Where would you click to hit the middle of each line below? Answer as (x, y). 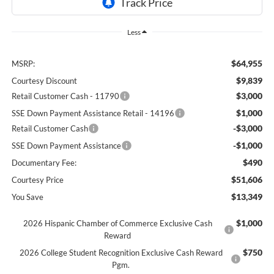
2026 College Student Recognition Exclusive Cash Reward (121, 253)
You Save (27, 197)
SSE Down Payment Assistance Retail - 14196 (93, 113)
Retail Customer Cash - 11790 (65, 96)
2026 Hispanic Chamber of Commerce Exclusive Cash (117, 224)
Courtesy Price (37, 180)
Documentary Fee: (44, 163)
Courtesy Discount (44, 81)
